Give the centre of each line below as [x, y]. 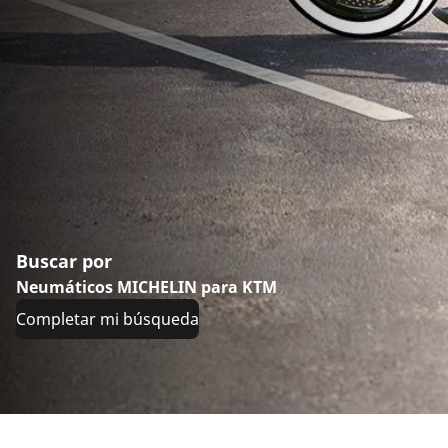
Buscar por [64, 261]
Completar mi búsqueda [107, 319]
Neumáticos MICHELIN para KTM [146, 287]
